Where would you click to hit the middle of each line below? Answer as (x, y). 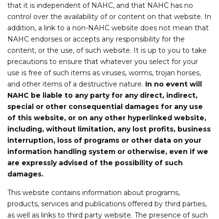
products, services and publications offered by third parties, (107, 204)
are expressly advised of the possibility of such (95, 163)
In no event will (174, 84)
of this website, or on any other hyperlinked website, (107, 118)
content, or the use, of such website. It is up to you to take (107, 50)
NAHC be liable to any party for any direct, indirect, (102, 95)
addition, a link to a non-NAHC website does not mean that (108, 28)
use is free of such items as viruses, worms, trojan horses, (104, 73)
